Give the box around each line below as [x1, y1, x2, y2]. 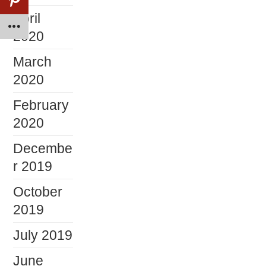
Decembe [13, 140, 73, 156]
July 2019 [13, 227, 73, 243]
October [13, 183, 63, 199]
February [13, 97, 69, 113]
